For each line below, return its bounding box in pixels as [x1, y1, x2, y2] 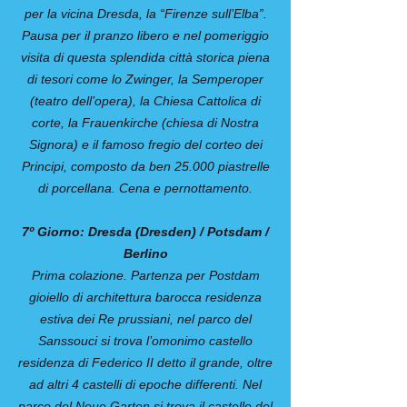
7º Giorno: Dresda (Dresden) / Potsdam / [22, 224, 269, 239]
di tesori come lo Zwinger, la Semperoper [27, 72, 263, 86]
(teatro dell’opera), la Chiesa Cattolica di [30, 94, 261, 108]
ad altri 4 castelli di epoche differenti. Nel [29, 377, 262, 392]
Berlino [123, 246, 168, 261]
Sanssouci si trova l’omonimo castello [38, 333, 253, 348]
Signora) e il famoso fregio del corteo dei [28, 137, 263, 152]
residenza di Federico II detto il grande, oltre [18, 355, 273, 370]
